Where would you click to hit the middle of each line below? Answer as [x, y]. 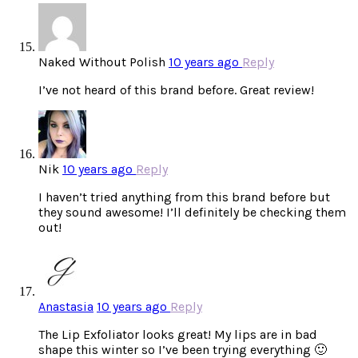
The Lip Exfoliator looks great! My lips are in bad [178, 335]
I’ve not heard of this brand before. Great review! [176, 90]
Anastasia [66, 307]
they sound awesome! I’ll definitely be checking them [192, 213]
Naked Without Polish [102, 62]
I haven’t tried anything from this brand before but [184, 197]
